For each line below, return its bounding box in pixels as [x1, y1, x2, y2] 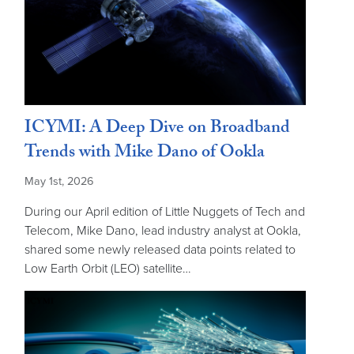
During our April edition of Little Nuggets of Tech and [24, 204, 305, 220]
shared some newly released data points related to [24, 242, 296, 258]
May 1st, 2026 [24, 175, 94, 188]
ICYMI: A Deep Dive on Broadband [24, 115, 290, 145]
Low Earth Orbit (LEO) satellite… [24, 261, 191, 277]
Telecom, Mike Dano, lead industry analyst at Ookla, [24, 223, 301, 239]
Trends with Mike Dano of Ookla [24, 139, 265, 169]
